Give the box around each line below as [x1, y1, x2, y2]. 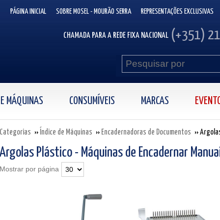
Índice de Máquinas [40, 129, 92, 136]
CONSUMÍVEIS [69, 96, 115, 107]
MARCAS [140, 96, 169, 107]
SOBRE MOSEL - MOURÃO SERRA [56, 8, 131, 15]
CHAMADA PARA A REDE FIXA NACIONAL [63, 31, 168, 40]
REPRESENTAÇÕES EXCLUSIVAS [141, 8, 214, 15]
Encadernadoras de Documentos [101, 129, 191, 136]
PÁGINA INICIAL [10, 8, 46, 15]
